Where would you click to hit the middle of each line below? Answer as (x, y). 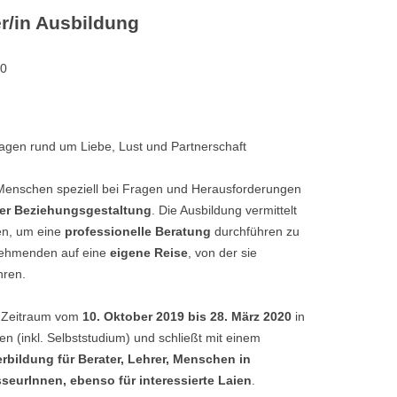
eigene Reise (147, 253)
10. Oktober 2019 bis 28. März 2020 (187, 316)
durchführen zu (255, 231)
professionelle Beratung (138, 231)
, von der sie (222, 253)
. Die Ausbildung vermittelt (224, 210)
